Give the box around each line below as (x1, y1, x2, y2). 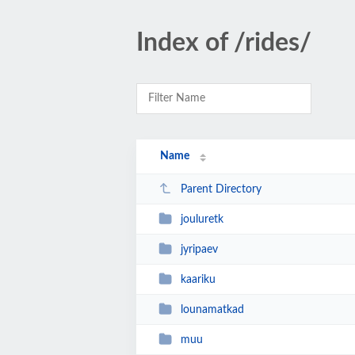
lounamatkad (180, 303, 244, 315)
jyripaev (180, 243, 218, 255)
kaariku (180, 273, 216, 285)
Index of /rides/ (136, 30, 311, 55)
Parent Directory (180, 183, 261, 195)
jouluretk (180, 213, 223, 225)
